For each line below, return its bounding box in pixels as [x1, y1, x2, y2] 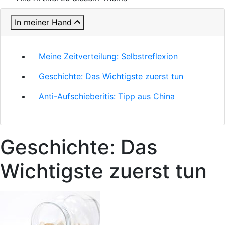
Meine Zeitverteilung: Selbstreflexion [39, 51, 178, 61]
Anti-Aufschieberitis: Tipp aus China [39, 91, 175, 101]
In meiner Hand [15, 17, 72, 27]
